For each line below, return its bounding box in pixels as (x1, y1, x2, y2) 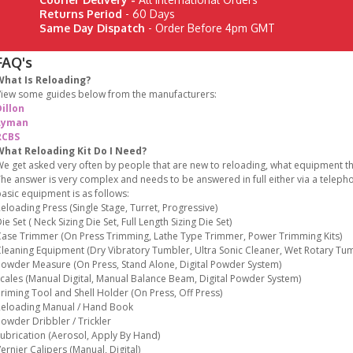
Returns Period (39, 7, 126, 21)
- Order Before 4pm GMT (145, 21, 276, 35)
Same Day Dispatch (39, 21, 146, 35)
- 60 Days (125, 7, 176, 21)
